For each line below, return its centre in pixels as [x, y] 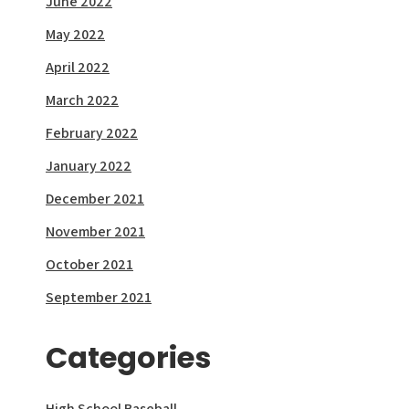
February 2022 [92, 133]
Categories [128, 358]
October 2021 [89, 265]
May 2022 [75, 35]
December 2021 [95, 199]
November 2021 [95, 232]
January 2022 [89, 166]
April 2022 [78, 68]
